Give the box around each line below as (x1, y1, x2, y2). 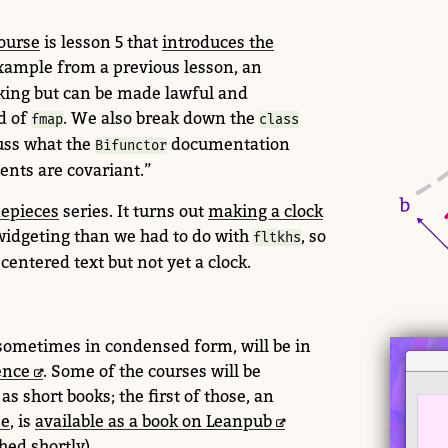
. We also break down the (63, 107, 259, 128)
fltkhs (253, 228, 301, 246)
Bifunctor (95, 136, 167, 154)
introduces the (162, 31, 274, 52)
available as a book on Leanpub (35, 411, 272, 432)
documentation (167, 133, 290, 154)
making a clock (208, 200, 323, 221)
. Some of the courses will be (43, 361, 261, 382)
